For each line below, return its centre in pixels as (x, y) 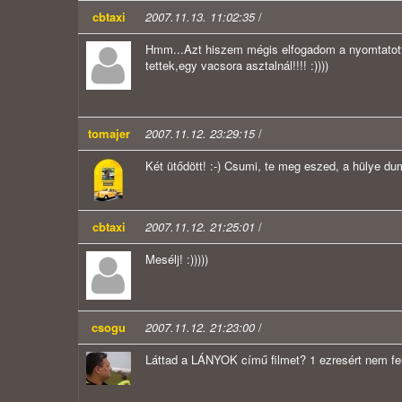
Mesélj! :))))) (177, 259)
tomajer (109, 134)
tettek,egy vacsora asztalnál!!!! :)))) (237, 66)
